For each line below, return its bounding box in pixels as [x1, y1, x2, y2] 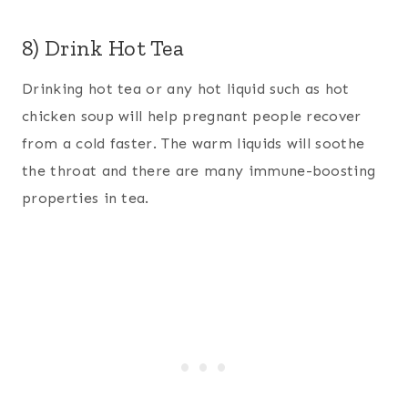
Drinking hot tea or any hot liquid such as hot [22, 80, 350, 98]
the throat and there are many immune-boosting [22, 162, 376, 180]
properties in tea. [22, 189, 149, 208]
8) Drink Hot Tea [22, 35, 185, 62]
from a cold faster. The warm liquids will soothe [22, 135, 365, 153]
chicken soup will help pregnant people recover [22, 107, 362, 126]
